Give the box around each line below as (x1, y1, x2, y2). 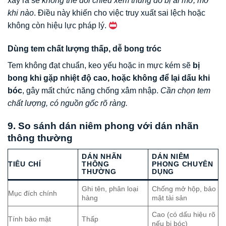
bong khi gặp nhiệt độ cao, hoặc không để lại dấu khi (8, 73, 210, 82)
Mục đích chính (8, 189, 57, 198)
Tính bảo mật (8, 215, 51, 223)
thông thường (8, 132, 73, 143)
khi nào (8, 9, 34, 18)
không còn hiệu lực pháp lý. (8, 21, 108, 30)
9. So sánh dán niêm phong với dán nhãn (8, 120, 199, 131)
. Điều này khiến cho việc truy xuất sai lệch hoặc (34, 9, 205, 18)
